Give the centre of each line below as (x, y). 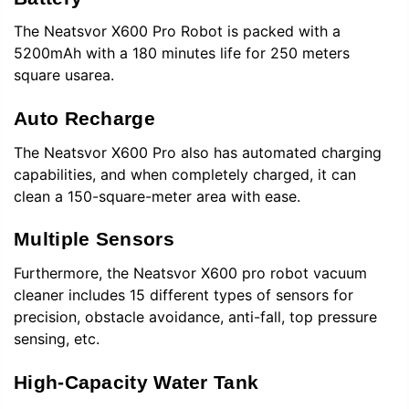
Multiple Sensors (94, 239)
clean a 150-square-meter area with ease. (157, 196)
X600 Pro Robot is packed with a (224, 31)
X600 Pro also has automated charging (244, 152)
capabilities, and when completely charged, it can (185, 174)
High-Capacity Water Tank (136, 382)
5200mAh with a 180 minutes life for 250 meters (182, 53)
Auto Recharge (84, 119)
